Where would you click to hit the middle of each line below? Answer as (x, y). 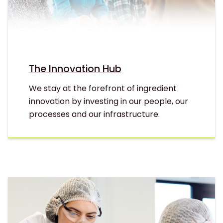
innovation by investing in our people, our (108, 102)
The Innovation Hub (75, 69)
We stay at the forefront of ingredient (103, 89)
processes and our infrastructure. (94, 114)
